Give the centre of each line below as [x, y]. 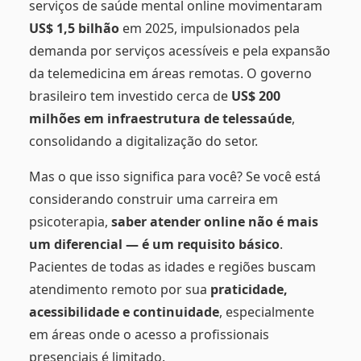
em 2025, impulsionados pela [210, 29]
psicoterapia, [70, 222]
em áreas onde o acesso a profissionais [149, 335]
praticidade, [249, 290]
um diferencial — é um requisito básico [154, 245]
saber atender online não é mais [215, 222]
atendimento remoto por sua [120, 290]
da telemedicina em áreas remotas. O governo [170, 74]
